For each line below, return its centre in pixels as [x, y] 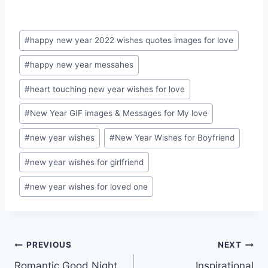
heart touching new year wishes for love [108, 89]
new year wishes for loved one [89, 186]
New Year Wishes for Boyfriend [175, 138]
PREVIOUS [49, 245]
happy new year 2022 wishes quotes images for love [132, 40]
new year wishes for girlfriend [87, 162]
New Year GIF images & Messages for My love [119, 113]
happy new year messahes [82, 65]
